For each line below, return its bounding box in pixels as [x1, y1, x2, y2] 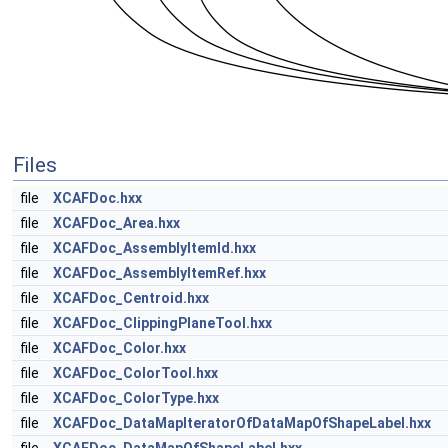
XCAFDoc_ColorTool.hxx [53, 365, 218, 382]
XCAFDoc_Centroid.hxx [53, 290, 209, 307]
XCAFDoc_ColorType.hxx [53, 390, 219, 407]
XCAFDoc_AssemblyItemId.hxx [53, 240, 256, 257]
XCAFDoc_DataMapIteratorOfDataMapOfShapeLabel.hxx [53, 415, 431, 432]
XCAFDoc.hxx [53, 190, 142, 207]
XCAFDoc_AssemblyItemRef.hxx [53, 265, 266, 282]
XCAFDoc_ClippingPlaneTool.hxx [53, 315, 272, 332]
